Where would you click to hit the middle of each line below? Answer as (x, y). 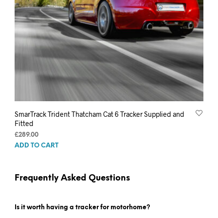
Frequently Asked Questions (73, 178)
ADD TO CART (36, 145)
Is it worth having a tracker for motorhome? (82, 207)
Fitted (24, 123)
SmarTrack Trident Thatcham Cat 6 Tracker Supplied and (100, 114)
